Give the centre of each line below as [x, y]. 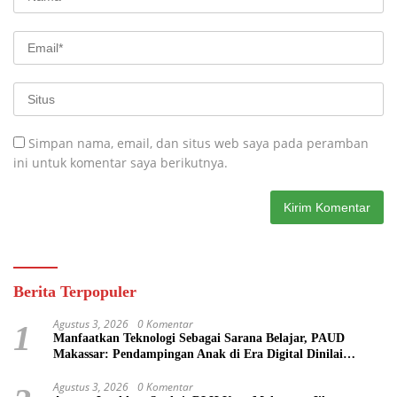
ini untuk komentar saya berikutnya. [121, 162]
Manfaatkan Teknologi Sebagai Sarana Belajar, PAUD [199, 338]
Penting [74, 370]
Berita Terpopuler [75, 291]
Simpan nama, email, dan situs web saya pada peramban [198, 143]
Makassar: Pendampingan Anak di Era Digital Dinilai [198, 354]
